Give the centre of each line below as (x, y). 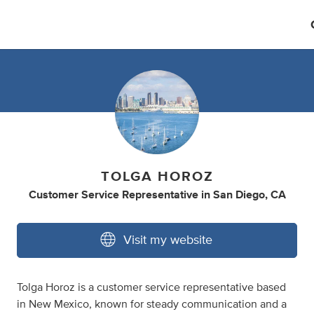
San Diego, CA (249, 195)
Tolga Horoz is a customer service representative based (151, 287)
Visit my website (168, 240)
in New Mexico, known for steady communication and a (152, 304)
